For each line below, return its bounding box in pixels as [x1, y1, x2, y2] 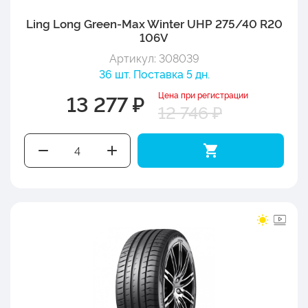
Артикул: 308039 [109, 49, 199, 65]
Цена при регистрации [158, 88, 248, 100]
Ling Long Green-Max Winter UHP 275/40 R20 [25, 14, 283, 31]
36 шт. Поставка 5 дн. [98, 65, 210, 81]
